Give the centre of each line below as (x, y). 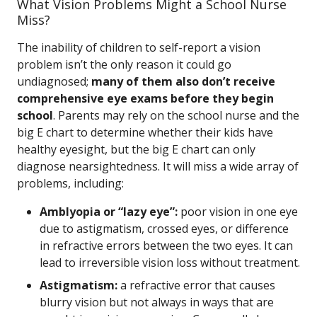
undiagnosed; (54, 81)
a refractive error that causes (196, 285)
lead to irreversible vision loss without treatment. (170, 263)
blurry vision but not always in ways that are (157, 302)
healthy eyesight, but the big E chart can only (136, 149)
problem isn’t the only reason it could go (124, 64)
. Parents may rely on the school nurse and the (176, 115)
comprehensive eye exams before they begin (145, 98)
